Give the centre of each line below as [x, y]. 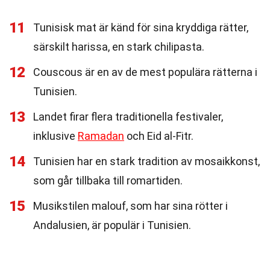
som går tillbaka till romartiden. [108, 181]
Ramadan [101, 136]
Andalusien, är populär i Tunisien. [112, 225]
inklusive [55, 136]
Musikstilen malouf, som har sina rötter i [130, 206]
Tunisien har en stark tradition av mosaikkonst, [146, 161]
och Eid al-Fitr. [159, 136]
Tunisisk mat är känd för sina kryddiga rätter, [141, 27]
